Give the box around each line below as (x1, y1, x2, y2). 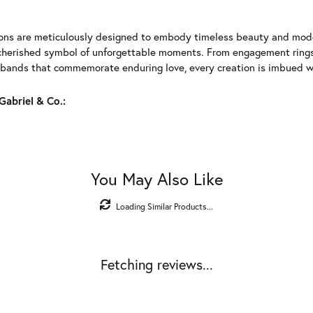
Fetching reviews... (100, 255, 213, 274)
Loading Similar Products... (116, 201, 213, 212)
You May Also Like (90, 168, 223, 190)
